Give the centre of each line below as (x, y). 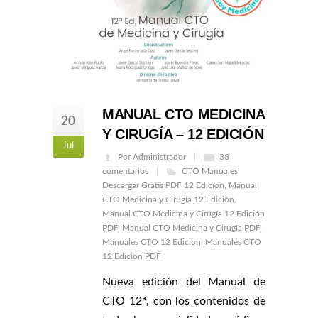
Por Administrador (152, 157)
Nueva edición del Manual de (184, 281)
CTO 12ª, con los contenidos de (184, 301)
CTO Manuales (210, 171)
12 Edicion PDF (132, 256)
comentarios (125, 171)
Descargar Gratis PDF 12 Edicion (163, 185)
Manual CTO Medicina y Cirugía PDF (191, 227)
